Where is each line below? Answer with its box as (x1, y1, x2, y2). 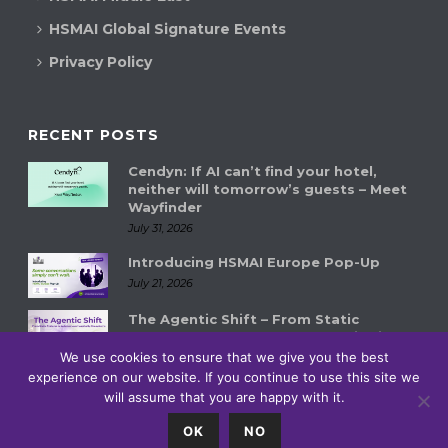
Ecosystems (128, 346, 218, 363)
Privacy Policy (49, 52, 153, 71)
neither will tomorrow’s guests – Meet (128, 180, 408, 197)
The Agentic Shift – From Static (128, 310, 360, 327)
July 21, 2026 (128, 275, 194, 290)
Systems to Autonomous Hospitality (128, 328, 398, 345)
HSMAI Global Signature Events (49, 19, 287, 38)
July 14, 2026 (128, 368, 195, 383)
